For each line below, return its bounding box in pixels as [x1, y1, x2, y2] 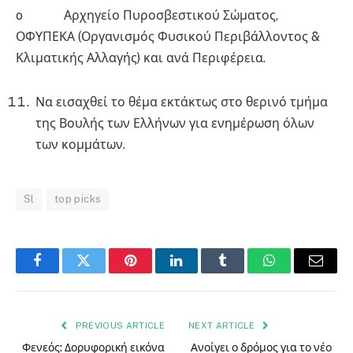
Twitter [82, 265, 124, 280]
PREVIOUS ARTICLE [72, 321, 165, 331]
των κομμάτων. [35, 137, 125, 153]
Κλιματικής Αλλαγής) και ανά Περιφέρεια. [16, 50, 266, 66]
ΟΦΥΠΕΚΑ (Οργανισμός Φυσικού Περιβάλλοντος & [16, 29, 320, 45]
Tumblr [221, 265, 264, 280]
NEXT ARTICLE [188, 321, 258, 331]
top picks [54, 193, 102, 206]
